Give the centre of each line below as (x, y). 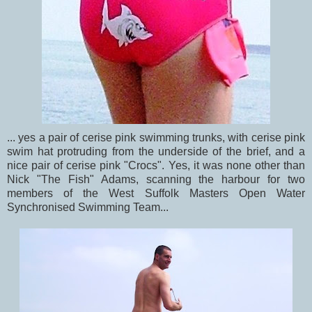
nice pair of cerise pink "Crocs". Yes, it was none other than (156, 165)
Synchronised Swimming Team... (88, 207)
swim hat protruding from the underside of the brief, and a (156, 151)
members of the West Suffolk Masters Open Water (156, 193)
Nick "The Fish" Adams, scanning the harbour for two (156, 179)
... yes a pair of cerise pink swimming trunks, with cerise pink (156, 137)
